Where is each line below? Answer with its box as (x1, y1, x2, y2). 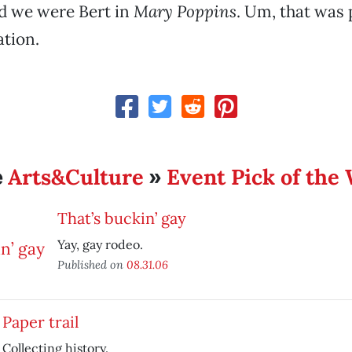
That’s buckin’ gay (57, 208, 186, 228)
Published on (57, 257, 126, 272)
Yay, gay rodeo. (57, 236, 143, 252)
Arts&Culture (8, 163, 145, 190)
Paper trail (2, 312, 79, 332)
